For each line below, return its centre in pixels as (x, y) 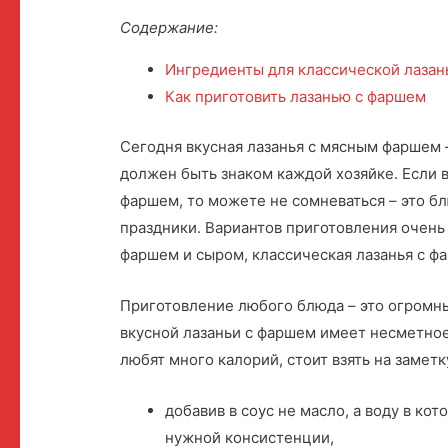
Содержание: (169, 28)
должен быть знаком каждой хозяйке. (261, 173)
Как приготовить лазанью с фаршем (296, 97)
